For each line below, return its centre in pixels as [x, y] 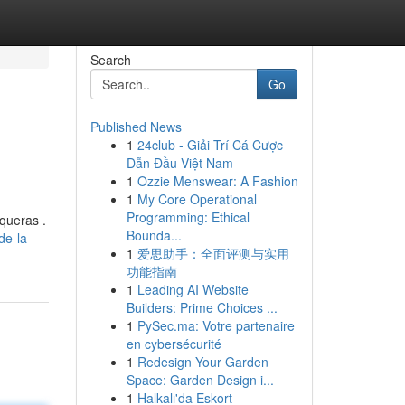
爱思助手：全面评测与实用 [213, 253]
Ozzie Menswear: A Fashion [217, 181]
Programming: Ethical [188, 217]
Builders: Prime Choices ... [202, 307]
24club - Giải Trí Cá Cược [210, 145]
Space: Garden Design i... [200, 380]
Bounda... [154, 235]
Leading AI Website [193, 289]
